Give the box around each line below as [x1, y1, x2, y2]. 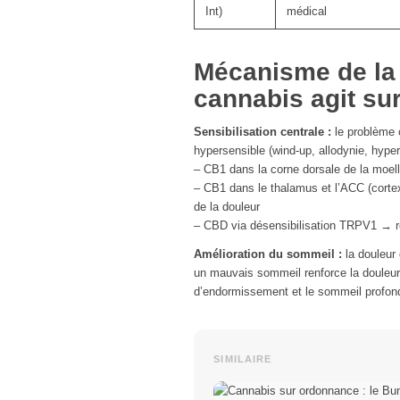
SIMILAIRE [213, 353, 272, 364]
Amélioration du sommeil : [194, 247, 342, 262]
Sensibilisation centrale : [194, 125, 331, 139]
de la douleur [194, 200, 260, 214]
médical [287, 4, 327, 19]
